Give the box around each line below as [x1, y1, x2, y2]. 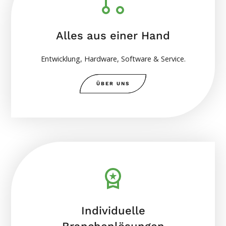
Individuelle [81, 204, 145, 217]
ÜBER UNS [96, 81, 130, 86]
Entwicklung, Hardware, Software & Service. [40, 54, 186, 64]
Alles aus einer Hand [56, 29, 170, 42]
